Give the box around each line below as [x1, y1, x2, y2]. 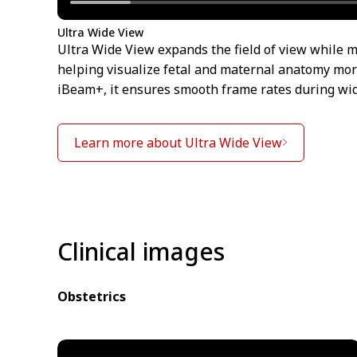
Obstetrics [57, 287, 126, 305]
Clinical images [57, 234, 225, 268]
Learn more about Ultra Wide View [74, 133, 282, 151]
